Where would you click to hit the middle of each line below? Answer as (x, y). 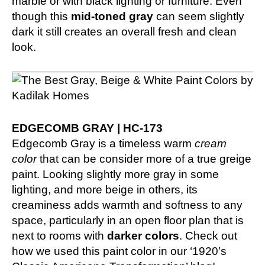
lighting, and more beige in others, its (105, 189)
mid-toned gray (111, 16)
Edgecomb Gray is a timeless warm (103, 143)
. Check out (208, 235)
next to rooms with (59, 235)
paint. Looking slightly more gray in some (115, 174)
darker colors (143, 235)
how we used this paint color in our (101, 251)
